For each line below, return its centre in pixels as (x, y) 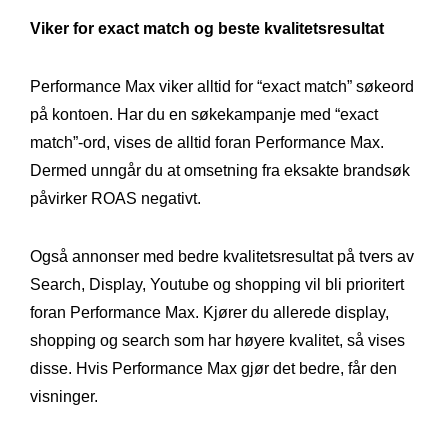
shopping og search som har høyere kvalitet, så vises (217, 340)
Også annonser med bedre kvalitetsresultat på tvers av (222, 256)
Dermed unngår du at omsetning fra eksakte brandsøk (220, 170)
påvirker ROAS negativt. (115, 198)
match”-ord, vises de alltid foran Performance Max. (207, 142)
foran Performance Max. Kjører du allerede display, (209, 312)
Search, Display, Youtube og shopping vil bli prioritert (217, 284)
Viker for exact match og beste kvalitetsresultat (207, 28)
